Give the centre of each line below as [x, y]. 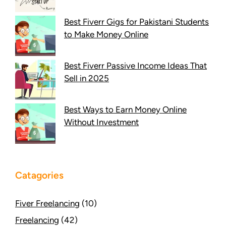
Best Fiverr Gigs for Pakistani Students [136, 21]
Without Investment [101, 122]
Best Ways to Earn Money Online [125, 109]
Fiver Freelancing [47, 203]
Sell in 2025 [87, 78]
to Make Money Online [106, 34]
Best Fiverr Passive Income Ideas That [135, 65]
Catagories [39, 175]
